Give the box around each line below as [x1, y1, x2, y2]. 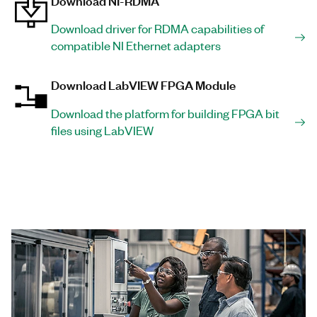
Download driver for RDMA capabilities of [51, 20, 264, 36]
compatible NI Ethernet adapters [51, 37, 221, 53]
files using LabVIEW [51, 122, 154, 138]
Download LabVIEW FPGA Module [51, 76, 236, 93]
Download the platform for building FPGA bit [51, 105, 279, 121]
